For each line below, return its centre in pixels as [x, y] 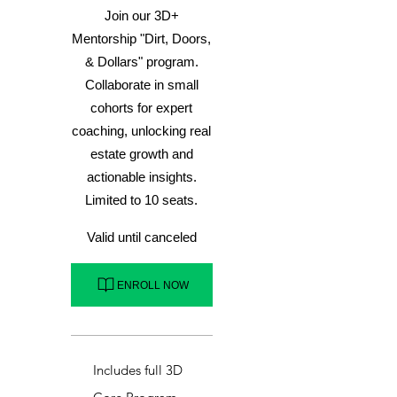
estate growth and [141, 154]
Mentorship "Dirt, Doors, [142, 39]
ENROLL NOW [152, 285]
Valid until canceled [141, 237]
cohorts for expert [142, 108]
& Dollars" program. [141, 62]
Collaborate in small [141, 85]
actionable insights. [141, 177]
